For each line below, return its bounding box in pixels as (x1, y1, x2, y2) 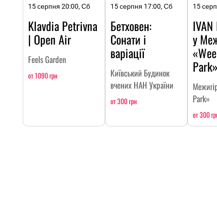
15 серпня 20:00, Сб (28, 2, 90, 10)
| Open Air (28, 30, 71, 48)
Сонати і (110, 30, 146, 48)
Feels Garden (28, 53, 66, 65)
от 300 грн (110, 95, 137, 106)
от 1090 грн (28, 70, 57, 80)
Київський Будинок (110, 66, 170, 79)
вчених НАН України (110, 78, 173, 91)
